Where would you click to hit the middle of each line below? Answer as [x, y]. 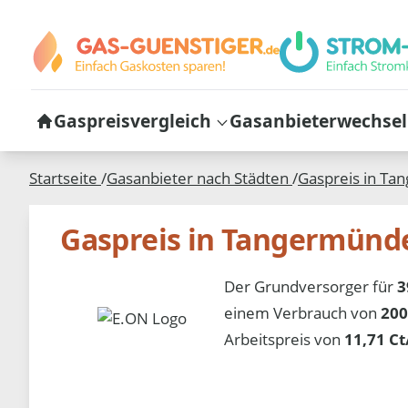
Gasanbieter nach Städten [199, 178]
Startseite [65, 178]
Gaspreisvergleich [132, 120]
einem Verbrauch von [303, 312]
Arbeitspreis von [285, 339]
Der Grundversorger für [311, 286]
